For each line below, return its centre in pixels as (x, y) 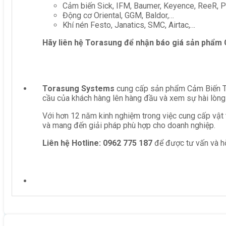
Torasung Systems (78, 88)
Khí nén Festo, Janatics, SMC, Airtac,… (129, 25)
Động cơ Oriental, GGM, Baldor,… (118, 15)
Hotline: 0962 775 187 (112, 143)
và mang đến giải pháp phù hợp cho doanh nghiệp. (129, 125)
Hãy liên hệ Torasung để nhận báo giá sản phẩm (133, 42)
